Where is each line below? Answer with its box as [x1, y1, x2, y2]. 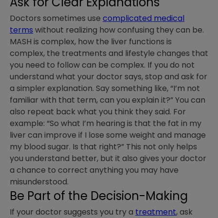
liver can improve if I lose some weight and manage [10, 129, 206, 141]
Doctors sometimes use [10, 13, 103, 24]
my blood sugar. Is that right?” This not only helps [10, 141, 197, 153]
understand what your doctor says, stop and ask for [10, 71, 207, 83]
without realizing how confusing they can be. [33, 24, 204, 36]
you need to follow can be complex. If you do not [10, 59, 195, 71]
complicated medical [103, 13, 184, 24]
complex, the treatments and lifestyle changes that [10, 48, 208, 59]
